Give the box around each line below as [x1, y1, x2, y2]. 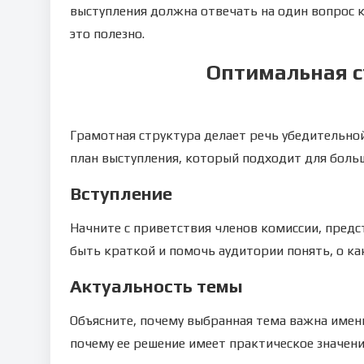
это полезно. [70, 26, 145, 41]
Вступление [70, 183, 172, 204]
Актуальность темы [70, 275, 243, 297]
